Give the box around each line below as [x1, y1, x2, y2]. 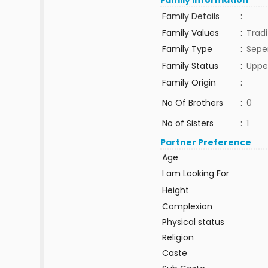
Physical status [162, 216, 224, 228]
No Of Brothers [162, 97, 223, 109]
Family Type [162, 43, 212, 55]
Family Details [162, 10, 220, 22]
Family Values [162, 27, 219, 39]
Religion [162, 232, 194, 243]
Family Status [162, 60, 218, 72]
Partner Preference [160, 136, 252, 148]
